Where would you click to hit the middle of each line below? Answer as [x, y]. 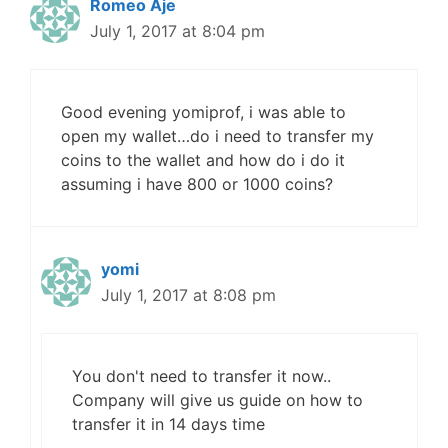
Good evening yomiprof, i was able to [203, 112]
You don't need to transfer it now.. [201, 376]
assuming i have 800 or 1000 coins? [197, 184]
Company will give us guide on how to [217, 400]
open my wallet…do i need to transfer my [217, 136]
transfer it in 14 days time [168, 424]
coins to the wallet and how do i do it [203, 160]
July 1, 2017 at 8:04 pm [177, 31]
